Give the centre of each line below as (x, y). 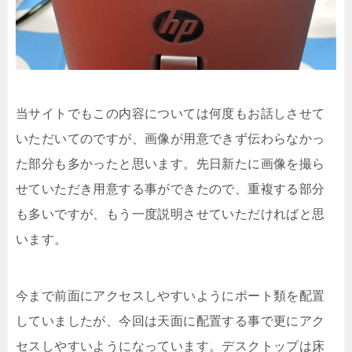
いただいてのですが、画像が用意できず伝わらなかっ (170, 139)
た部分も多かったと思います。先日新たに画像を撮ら (170, 164)
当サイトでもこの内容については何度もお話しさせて (170, 114)
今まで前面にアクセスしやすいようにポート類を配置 (170, 296)
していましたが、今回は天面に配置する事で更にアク (170, 321)
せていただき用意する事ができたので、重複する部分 (170, 189)
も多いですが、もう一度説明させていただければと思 (170, 214)
